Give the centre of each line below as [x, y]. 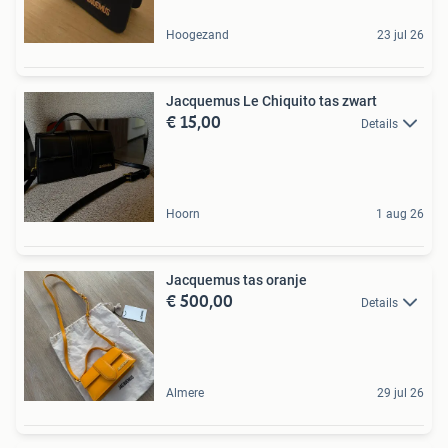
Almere [185, 392]
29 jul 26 [400, 392]
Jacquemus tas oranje [236, 279]
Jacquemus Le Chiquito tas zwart [271, 100]
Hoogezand [197, 34]
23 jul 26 [400, 34]
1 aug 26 [400, 213]
